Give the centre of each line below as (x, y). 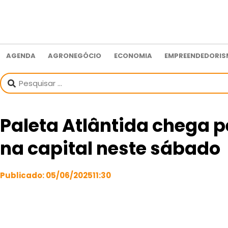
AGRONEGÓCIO (75, 56)
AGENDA (21, 56)
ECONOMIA (133, 56)
